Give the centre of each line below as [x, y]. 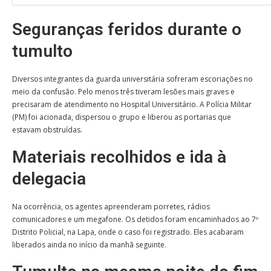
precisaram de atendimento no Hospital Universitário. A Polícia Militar [132, 105]
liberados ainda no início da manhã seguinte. [89, 245]
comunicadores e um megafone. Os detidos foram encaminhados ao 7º [135, 220]
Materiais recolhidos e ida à [119, 157]
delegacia [49, 179]
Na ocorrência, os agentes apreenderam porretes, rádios [111, 207]
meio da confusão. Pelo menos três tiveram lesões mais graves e [123, 92]
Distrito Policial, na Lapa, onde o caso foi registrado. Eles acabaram [128, 232]
